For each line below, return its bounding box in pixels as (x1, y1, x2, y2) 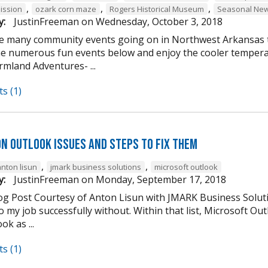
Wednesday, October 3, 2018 (96, 14, 223, 28)
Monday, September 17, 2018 (96, 173, 226, 187)
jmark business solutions (50, 162, 141, 173)
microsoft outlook (154, 162, 218, 173)
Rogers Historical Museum (109, 3, 204, 14)
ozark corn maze (35, 3, 96, 14)
